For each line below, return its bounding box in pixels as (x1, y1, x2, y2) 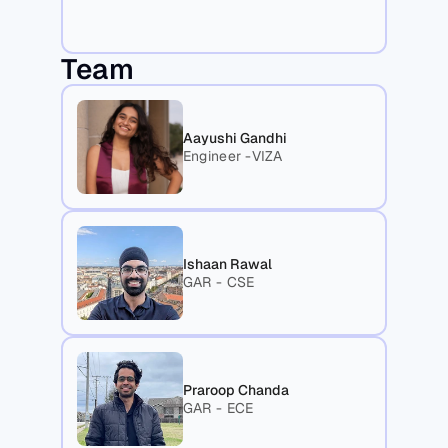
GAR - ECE (182, 399, 254, 418)
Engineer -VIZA (182, 147, 283, 166)
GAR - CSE (182, 273, 255, 292)
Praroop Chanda (182, 381, 289, 400)
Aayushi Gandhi (182, 129, 287, 148)
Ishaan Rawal (182, 255, 272, 274)
